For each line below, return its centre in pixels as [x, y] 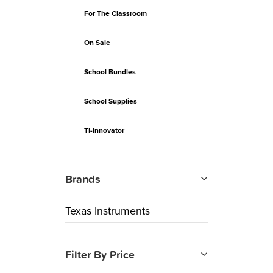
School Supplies [111, 101]
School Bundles [110, 72]
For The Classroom [116, 13]
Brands [83, 179]
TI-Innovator [105, 130]
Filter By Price [100, 255]
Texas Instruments [108, 211]
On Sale [97, 43]
